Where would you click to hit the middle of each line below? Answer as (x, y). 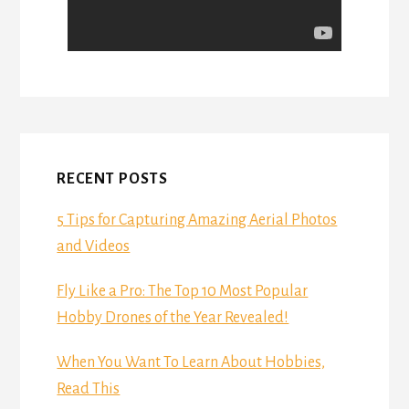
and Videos (94, 247)
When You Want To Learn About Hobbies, (191, 363)
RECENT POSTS (113, 179)
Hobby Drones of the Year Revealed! (173, 318)
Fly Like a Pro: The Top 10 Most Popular (183, 292)
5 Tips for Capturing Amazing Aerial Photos (197, 220)
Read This (89, 389)
